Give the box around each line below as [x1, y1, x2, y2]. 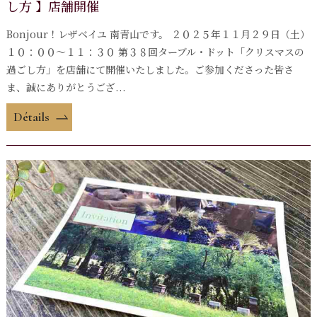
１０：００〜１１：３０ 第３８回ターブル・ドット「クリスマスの [6, 45, 304, 59]
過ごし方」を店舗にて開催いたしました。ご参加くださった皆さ [6, 62, 294, 76]
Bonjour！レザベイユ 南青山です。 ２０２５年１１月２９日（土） [6, 27, 310, 41]
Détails [13, 109, 50, 125]
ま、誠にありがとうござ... [6, 80, 126, 94]
